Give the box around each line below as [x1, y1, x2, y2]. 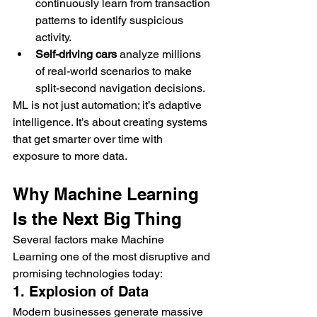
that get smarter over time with [13, 132, 166, 146]
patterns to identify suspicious [35, 13, 186, 28]
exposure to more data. [13, 149, 127, 163]
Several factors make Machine [13, 233, 167, 247]
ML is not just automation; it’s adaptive [13, 98, 204, 113]
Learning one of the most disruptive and [13, 250, 213, 264]
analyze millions [117, 47, 204, 62]
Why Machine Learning [13, 184, 204, 204]
